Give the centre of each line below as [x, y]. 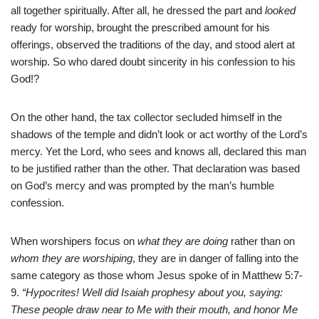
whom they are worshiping [72, 258]
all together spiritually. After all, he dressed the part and [138, 11]
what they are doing [183, 241]
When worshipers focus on [74, 241]
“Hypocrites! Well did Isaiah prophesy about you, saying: [152, 293]
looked [280, 11]
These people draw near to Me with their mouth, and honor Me [154, 310]
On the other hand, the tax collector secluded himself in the [146, 117]
